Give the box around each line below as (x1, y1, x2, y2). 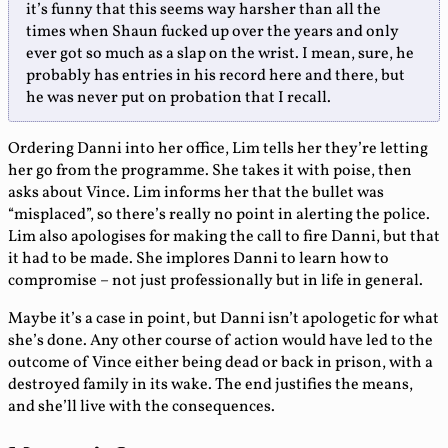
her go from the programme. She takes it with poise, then (8, 160, 412, 183)
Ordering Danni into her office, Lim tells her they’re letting (8, 138, 428, 161)
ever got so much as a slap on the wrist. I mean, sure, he (26, 43, 414, 66)
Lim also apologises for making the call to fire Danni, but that (8, 226, 440, 249)
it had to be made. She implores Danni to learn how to (8, 248, 389, 271)
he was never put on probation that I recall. (26, 87, 331, 110)
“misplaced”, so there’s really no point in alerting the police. (8, 204, 430, 227)
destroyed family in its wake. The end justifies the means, (8, 374, 413, 397)
